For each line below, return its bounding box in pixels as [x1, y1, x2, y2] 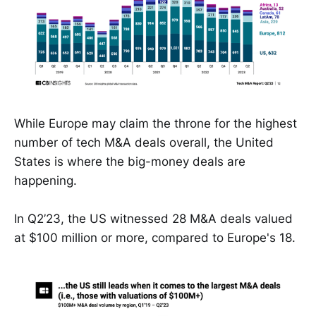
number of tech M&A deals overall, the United [14, 135, 274, 150]
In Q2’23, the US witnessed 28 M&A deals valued [14, 211, 293, 226]
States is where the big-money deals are [14, 154, 245, 169]
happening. [14, 173, 77, 188]
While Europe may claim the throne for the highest [14, 116, 297, 130]
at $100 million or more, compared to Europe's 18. [14, 230, 296, 245]
